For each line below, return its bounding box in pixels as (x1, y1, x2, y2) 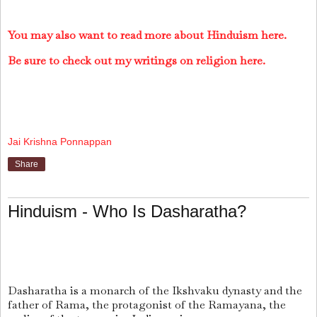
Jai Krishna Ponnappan (8, 136, 112, 148)
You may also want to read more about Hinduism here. (8, 28, 287, 43)
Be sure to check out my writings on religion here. (8, 53, 265, 69)
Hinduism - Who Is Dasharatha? (8, 202, 246, 221)
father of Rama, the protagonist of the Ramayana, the (8, 296, 286, 312)
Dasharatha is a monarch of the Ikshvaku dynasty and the (8, 282, 302, 298)
